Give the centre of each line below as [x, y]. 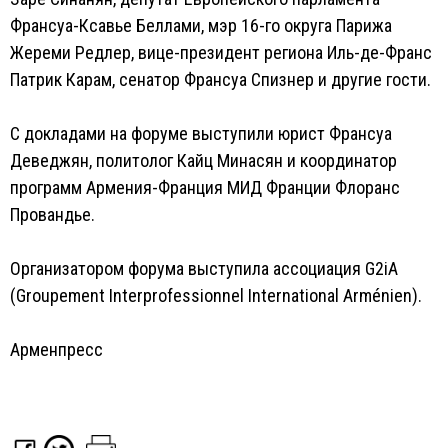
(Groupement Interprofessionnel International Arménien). [216, 295]
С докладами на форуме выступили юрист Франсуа [201, 133]
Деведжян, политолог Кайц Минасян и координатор [203, 160]
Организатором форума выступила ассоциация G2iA [204, 268]
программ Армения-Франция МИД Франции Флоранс [205, 187]
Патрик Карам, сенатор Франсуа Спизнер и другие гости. [220, 79]
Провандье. [52, 214]
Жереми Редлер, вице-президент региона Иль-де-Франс [221, 52]
